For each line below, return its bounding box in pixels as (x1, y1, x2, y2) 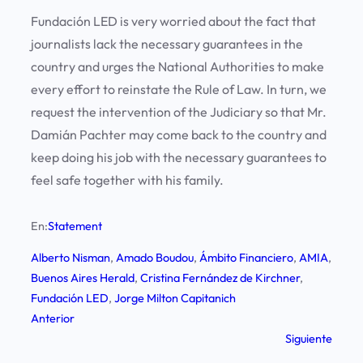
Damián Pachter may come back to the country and (31, 126, 327, 143)
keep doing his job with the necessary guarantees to (31, 149, 327, 166)
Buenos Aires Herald (31, 271, 135, 286)
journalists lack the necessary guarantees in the (31, 36, 303, 53)
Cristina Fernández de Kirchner (140, 271, 300, 286)
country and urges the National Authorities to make (31, 58, 324, 75)
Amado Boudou (116, 250, 194, 266)
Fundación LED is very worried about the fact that (31, 13, 316, 30)
